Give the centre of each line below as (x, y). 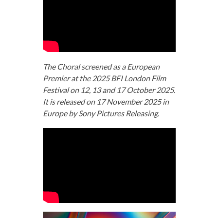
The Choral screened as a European (101, 66)
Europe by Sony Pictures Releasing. (101, 113)
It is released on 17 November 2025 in (106, 101)
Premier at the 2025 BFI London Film (104, 78)
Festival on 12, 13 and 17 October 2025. (109, 90)
